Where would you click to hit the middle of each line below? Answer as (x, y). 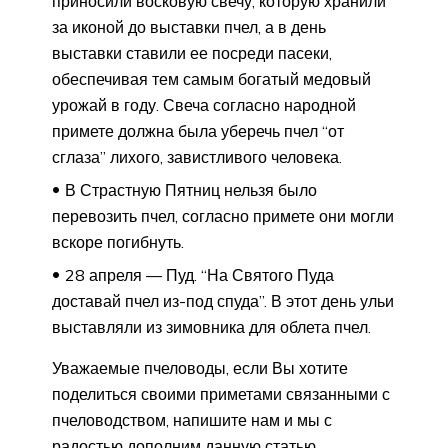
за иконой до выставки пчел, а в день (189, 26)
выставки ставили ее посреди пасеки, (192, 52)
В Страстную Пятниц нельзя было (191, 189)
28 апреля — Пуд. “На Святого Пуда (199, 274)
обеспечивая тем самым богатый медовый (211, 78)
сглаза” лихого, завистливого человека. (197, 156)
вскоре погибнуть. (118, 241)
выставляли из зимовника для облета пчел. (211, 326)
